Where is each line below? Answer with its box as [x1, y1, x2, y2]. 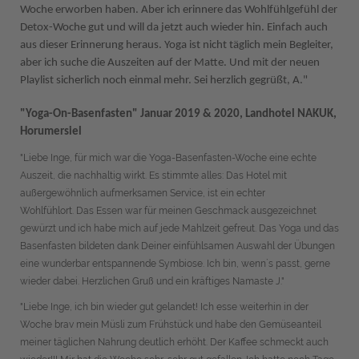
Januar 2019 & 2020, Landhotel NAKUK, [140, 108, 337, 120]
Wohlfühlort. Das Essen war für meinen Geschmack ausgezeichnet [20, 205, 317, 216]
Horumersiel [20, 126, 82, 138]
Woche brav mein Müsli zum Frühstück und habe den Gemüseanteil [20, 319, 321, 330]
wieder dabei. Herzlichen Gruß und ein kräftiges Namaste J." [20, 276, 289, 287]
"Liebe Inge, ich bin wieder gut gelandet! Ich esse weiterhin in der [20, 301, 309, 313]
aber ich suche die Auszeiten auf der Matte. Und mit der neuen [20, 57, 320, 69]
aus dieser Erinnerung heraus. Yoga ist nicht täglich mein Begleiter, [20, 39, 333, 51]
